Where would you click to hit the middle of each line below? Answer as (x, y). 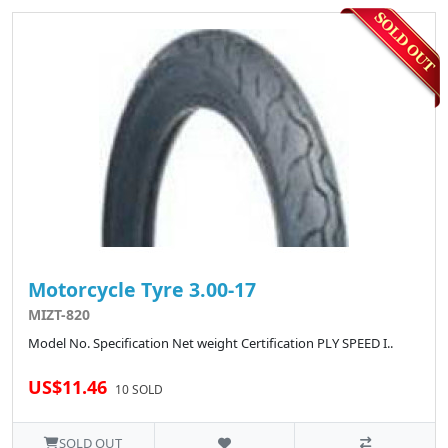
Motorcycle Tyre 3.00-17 (142, 290)
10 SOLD (139, 390)
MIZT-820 (59, 315)
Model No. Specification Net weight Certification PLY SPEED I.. (210, 343)
